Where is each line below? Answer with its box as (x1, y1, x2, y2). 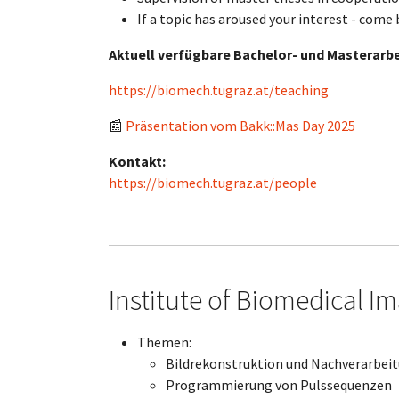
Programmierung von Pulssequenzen (166, 376, 392, 394)
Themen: (137, 333, 191, 351)
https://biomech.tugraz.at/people (109, 174, 317, 191)
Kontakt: (109, 152, 166, 170)
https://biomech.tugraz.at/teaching (109, 81, 329, 99)
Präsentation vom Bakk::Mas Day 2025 (126, 117, 355, 134)
